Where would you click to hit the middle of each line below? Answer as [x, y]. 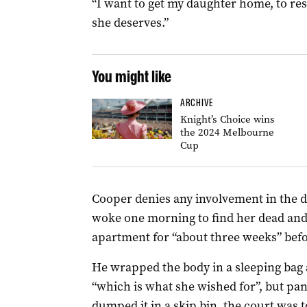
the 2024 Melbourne [227, 132]
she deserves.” [130, 23]
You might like [131, 76]
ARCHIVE [196, 103]
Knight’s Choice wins [227, 119]
